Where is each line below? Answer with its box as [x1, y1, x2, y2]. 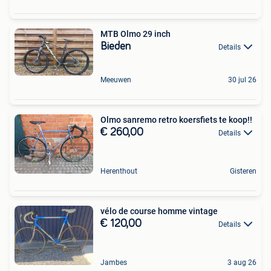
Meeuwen [100, 75, 131, 84]
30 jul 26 [228, 75, 256, 84]
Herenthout [100, 166, 137, 175]
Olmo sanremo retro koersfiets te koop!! [100, 114, 252, 125]
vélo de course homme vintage [100, 206, 218, 216]
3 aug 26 [227, 258, 256, 267]
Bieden [100, 41, 131, 52]
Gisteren [230, 166, 256, 175]
